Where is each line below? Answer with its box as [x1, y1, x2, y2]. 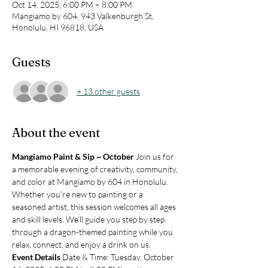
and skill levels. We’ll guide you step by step [12, 214, 166, 224]
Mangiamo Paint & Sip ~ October [12, 151, 136, 162]
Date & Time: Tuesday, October [62, 251, 176, 262]
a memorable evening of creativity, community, [12, 163, 179, 174]
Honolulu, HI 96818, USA [12, 22, 103, 32]
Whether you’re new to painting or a [12, 188, 145, 199]
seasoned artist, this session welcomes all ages [12, 201, 178, 212]
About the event [12, 124, 100, 140]
